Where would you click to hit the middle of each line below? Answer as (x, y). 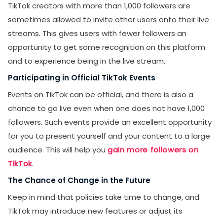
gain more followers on (153, 150)
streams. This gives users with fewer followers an (97, 33)
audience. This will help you (58, 150)
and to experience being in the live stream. (87, 61)
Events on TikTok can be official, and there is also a (101, 94)
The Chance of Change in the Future (79, 180)
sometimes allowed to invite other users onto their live (109, 19)
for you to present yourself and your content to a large (109, 136)
